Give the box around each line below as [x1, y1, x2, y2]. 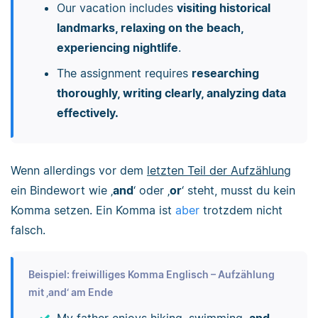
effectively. [56, 106, 119, 121]
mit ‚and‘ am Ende [28, 286, 113, 299]
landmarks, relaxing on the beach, [56, 21, 243, 35]
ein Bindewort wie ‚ [11, 182, 113, 197]
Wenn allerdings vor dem [11, 163, 147, 177]
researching [191, 66, 259, 81]
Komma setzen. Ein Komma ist [11, 202, 175, 217]
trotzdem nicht [199, 202, 283, 217]
